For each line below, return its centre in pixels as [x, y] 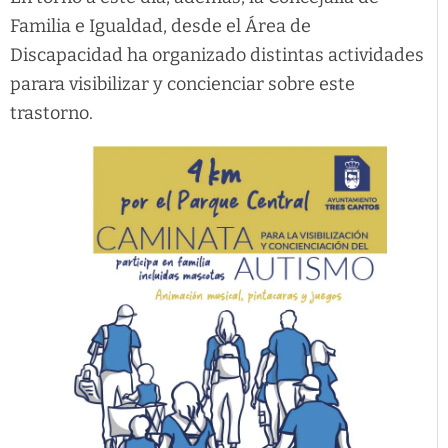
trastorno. [51, 113]
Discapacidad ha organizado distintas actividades [217, 55]
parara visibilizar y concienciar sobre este [182, 84]
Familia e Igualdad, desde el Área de [160, 26]
